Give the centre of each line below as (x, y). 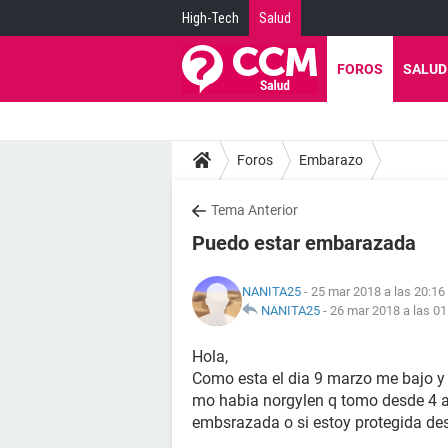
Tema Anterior (254, 210)
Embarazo (331, 159)
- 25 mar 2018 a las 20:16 (373, 291)
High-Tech (210, 18)
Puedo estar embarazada (304, 243)
